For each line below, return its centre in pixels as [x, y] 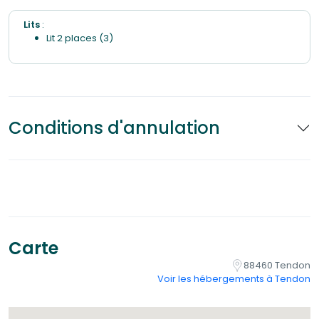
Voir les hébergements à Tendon [234, 279]
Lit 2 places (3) [80, 38]
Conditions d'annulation [114, 128]
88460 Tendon [277, 265]
